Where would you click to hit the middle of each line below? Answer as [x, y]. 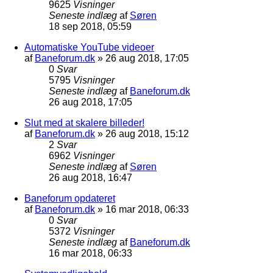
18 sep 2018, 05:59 [90, 26]
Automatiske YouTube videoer [89, 47]
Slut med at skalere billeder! [84, 122]
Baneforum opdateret [70, 198]
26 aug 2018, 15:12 [147, 133]
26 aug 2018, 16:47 [90, 177]
